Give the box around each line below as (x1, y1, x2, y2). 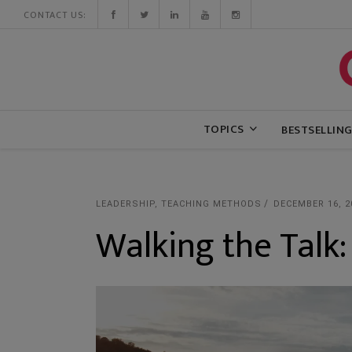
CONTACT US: (24, 7, 86, 23)
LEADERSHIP (96, 199, 155, 209)
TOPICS (203, 119, 244, 139)
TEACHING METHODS (161, 199, 262, 209)
